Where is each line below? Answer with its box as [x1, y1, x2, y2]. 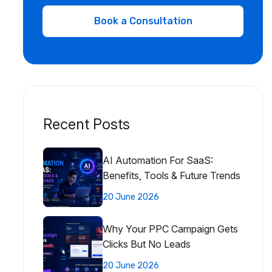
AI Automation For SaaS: [103, 154, 213, 166]
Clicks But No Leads [103, 237, 191, 250]
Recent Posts [43, 115, 130, 133]
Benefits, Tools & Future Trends [103, 169, 240, 182]
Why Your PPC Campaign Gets [103, 222, 238, 235]
